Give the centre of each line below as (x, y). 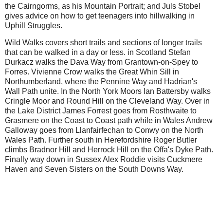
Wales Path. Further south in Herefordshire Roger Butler (101, 140)
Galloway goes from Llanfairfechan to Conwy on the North (104, 130)
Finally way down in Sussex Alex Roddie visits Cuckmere (104, 160)
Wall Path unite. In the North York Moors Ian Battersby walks (108, 91)
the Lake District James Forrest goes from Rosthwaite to (101, 111)
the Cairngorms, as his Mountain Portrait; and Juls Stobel (103, 6)
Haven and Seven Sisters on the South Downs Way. (94, 169)
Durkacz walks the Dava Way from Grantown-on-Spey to (101, 62)
